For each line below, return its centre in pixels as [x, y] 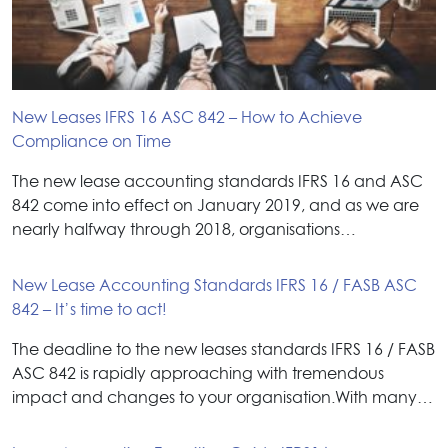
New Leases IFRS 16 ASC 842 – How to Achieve [187, 117]
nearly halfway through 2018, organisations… [184, 229]
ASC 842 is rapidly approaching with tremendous [198, 373]
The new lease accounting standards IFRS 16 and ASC [217, 181]
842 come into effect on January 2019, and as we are [215, 205]
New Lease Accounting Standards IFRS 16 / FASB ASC [214, 285]
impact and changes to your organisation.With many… [222, 397]
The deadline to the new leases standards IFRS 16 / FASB [223, 349]
